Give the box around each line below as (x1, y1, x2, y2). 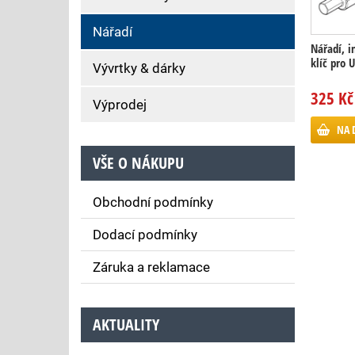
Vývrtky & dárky (93, 60, 185, 76)
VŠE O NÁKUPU (93, 152, 184, 174)
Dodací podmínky (93, 227, 197, 242)
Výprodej (93, 97, 147, 113)
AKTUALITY (93, 314, 159, 335)
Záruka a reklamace (93, 259, 210, 275)
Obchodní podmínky (93, 194, 213, 210)
